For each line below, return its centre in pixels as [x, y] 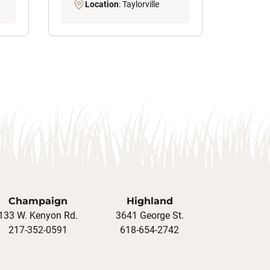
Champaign [38, 201]
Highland [149, 201]
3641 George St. [149, 216]
